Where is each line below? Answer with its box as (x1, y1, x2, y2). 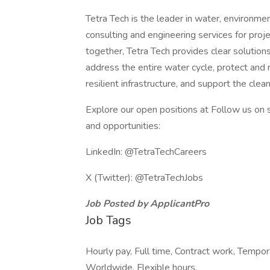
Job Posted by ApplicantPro (86, 197, 209, 210)
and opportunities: (86, 119, 160, 133)
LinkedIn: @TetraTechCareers (86, 145, 207, 159)
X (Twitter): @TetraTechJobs (86, 171, 203, 184)
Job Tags (86, 212, 131, 228)
